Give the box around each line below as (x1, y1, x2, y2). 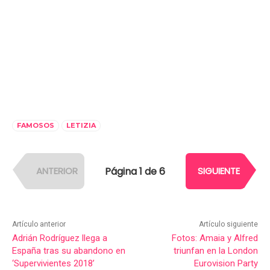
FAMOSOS (17, 121, 54, 130)
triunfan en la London (173, 245, 258, 257)
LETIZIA (66, 121, 96, 130)
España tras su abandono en (12, 245, 125, 257)
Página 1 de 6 (105, 164, 165, 178)
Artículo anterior (12, 220, 66, 229)
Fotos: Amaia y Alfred (171, 233, 258, 244)
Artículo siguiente (198, 220, 258, 229)
